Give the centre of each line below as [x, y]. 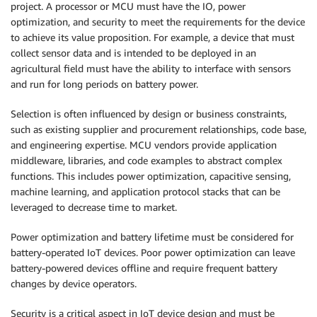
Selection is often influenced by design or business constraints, [149, 113]
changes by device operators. [74, 283]
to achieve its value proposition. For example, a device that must [152, 37]
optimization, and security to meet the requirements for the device [158, 21]
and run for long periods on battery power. [104, 83]
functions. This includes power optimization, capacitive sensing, [151, 175]
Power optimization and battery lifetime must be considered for [152, 236]
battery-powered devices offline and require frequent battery [144, 267]
